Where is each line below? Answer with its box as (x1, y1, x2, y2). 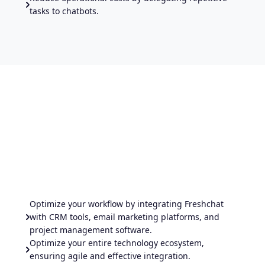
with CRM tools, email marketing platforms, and (30, 211, 219, 222)
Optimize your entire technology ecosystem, (30, 237, 204, 248)
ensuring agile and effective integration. (30, 250, 190, 261)
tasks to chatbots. (30, 5, 99, 17)
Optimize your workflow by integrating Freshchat (30, 198, 224, 209)
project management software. (30, 224, 152, 235)
